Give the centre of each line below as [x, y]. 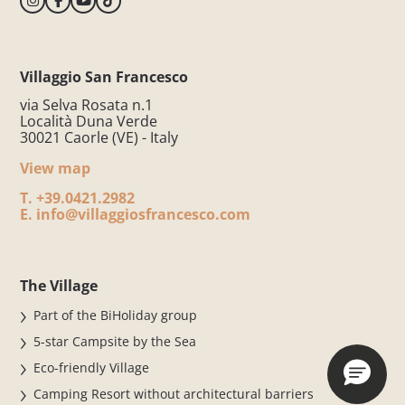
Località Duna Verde [89, 121]
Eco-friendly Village [92, 367]
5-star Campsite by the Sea [117, 341]
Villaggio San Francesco [104, 76]
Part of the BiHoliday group [116, 315]
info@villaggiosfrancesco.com [142, 214]
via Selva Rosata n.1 [87, 104]
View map [56, 168]
